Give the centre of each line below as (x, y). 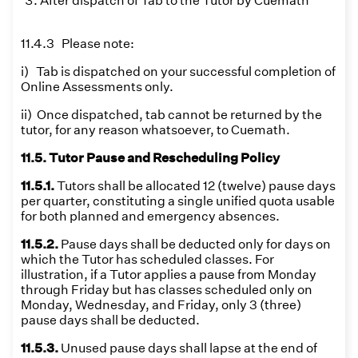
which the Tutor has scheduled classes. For (147, 259)
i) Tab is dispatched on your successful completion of (178, 72)
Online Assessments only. (97, 87)
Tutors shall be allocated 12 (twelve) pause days (196, 186)
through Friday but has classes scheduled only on (167, 290)
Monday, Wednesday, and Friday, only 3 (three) (161, 305)
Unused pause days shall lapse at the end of (189, 348)
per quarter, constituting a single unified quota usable (178, 201)
